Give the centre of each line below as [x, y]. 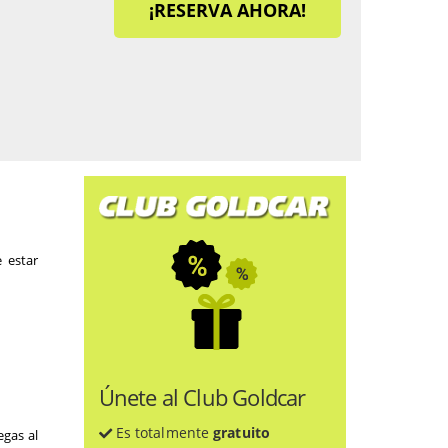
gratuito [241, 432]
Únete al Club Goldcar [202, 396]
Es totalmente [162, 432]
